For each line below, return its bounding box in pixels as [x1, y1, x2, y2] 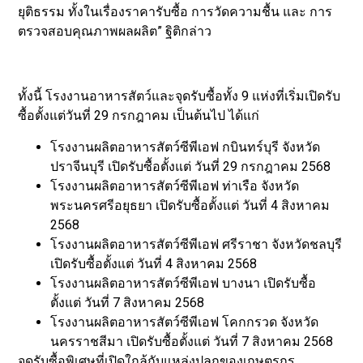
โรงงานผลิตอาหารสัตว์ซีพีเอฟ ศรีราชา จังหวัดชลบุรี [50, 236, 343, 252]
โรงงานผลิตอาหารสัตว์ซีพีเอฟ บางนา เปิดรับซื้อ [50, 275, 317, 291]
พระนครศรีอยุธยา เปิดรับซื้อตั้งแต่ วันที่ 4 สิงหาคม [50, 197, 331, 213]
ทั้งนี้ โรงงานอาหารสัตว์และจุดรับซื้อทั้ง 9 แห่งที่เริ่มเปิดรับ [18, 88, 341, 105]
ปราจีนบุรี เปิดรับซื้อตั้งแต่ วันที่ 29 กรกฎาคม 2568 [50, 158, 331, 174]
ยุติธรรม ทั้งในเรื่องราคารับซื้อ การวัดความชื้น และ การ [18, 4, 333, 20]
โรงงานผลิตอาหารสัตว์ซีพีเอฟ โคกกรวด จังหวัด [50, 314, 319, 330]
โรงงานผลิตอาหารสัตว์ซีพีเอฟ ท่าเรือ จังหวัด [50, 177, 300, 194]
